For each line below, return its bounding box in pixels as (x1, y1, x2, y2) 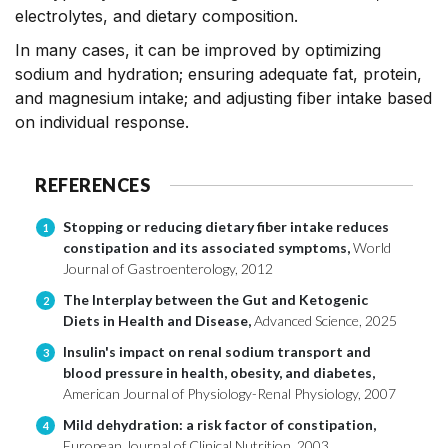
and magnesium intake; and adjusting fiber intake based (15, 87, 432, 108)
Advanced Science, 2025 (254, 311, 397, 329)
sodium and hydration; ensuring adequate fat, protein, (15, 63, 422, 84)
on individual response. (15, 111, 189, 132)
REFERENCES (35, 173, 150, 196)
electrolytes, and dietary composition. (15, 5, 298, 26)
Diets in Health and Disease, (63, 311, 254, 329)
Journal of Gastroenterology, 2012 (63, 259, 273, 277)
